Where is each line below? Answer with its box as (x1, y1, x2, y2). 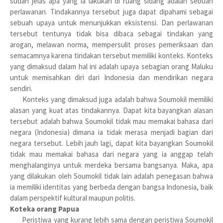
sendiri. (10, 84, 32, 93)
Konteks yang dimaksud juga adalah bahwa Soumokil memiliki (10, 95, 213, 104)
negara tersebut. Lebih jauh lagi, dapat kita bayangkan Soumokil (10, 138, 213, 148)
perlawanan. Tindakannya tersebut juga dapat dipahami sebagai (10, 7, 213, 16)
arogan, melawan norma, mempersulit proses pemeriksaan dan (10, 40, 213, 49)
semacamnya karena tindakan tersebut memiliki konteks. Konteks (10, 51, 213, 60)
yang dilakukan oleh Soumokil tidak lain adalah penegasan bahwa (10, 171, 213, 181)
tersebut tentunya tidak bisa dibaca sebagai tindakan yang (10, 29, 213, 38)
